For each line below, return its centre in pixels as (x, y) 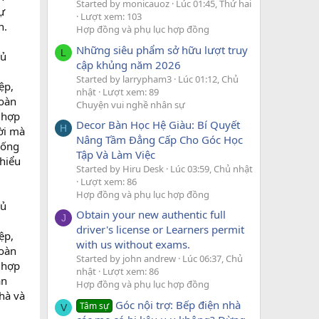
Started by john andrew (126, 259)
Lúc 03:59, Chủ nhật (211, 168)
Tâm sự (95, 305)
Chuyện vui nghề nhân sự (131, 104)
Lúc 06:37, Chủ (213, 259)
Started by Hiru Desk (120, 168)
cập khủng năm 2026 (129, 64)
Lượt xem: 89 (131, 91)
